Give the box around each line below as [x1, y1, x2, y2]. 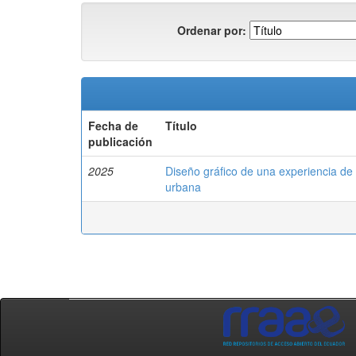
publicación [88, 133, 153, 149]
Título [165, 118, 197, 133]
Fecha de [88, 118, 138, 133]
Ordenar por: [177, 21, 246, 38]
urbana [165, 179, 201, 195]
